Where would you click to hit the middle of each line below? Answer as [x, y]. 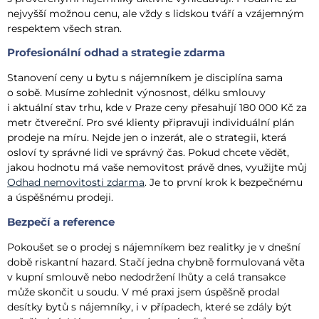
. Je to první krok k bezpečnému [224, 183]
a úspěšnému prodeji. [60, 198]
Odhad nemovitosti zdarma [76, 183]
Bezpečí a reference [61, 221]
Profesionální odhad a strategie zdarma [116, 53]
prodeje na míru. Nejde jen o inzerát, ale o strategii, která [147, 138]
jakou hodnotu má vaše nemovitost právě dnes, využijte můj [157, 168]
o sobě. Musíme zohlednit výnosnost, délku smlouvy [136, 93]
